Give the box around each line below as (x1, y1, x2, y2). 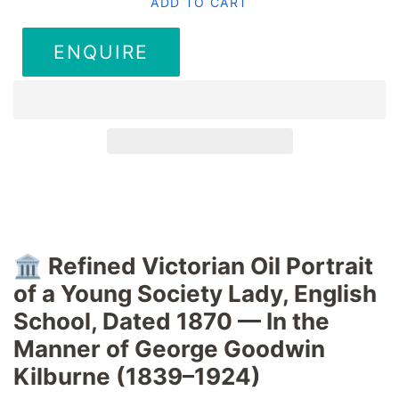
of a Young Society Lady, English (13, 279, 377, 307)
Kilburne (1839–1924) (13, 362, 261, 390)
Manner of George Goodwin (13, 334, 325, 362)
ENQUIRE (53, 40, 149, 63)
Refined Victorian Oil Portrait (48, 251, 373, 280)
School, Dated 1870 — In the (13, 306, 330, 335)
